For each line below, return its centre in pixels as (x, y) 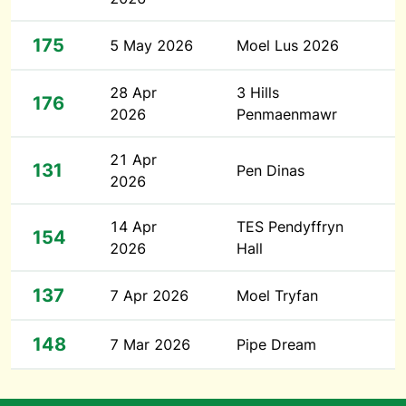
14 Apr (133, 227)
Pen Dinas (271, 170)
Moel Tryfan (277, 295)
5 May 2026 (151, 45)
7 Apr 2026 (149, 295)
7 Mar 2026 (150, 344)
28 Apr (133, 92)
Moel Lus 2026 (288, 45)
